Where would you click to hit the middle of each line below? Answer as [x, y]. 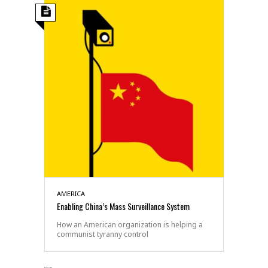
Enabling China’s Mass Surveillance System [123, 206]
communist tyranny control [103, 234]
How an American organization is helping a [130, 224]
